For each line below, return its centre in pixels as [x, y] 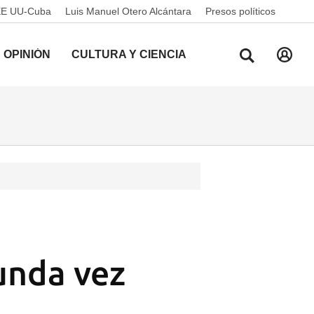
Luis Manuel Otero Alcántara [128, 11]
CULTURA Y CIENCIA [129, 54]
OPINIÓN [27, 54]
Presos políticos [240, 11]
